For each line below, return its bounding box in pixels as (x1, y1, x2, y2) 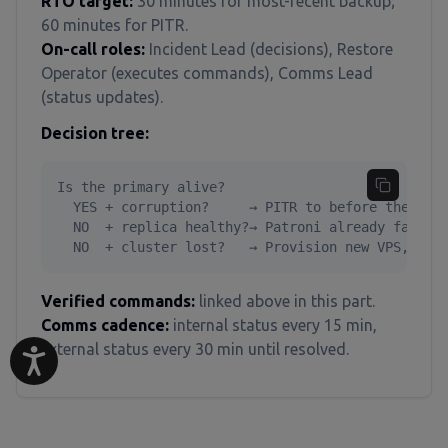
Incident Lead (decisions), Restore (145, 40, 393, 58)
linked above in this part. (195, 292, 375, 310)
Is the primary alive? (57, 179, 225, 195)
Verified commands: (41, 292, 195, 310)
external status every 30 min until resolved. (41, 340, 349, 358)
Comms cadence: (41, 316, 169, 334)
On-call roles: (41, 40, 145, 58)
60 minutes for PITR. (41, 16, 188, 34)
